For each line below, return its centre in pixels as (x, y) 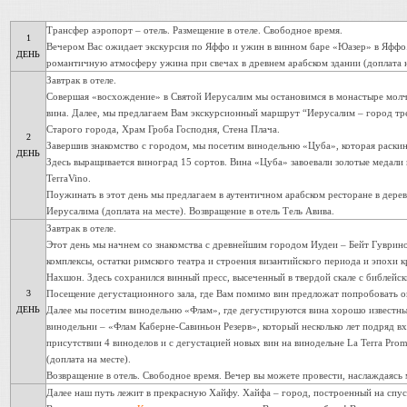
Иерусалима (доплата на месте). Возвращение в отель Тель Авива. (190, 211)
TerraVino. (69, 178)
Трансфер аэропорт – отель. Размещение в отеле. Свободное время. (194, 30)
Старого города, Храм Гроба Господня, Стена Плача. (163, 129)
